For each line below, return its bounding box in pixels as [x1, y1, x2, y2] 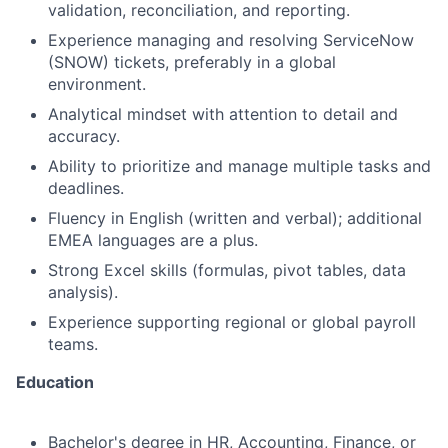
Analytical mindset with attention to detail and [48, 104, 398, 124]
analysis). [48, 282, 118, 302]
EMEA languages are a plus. [48, 230, 258, 250]
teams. [48, 334, 98, 354]
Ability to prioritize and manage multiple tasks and [48, 156, 431, 176]
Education [16, 372, 94, 392]
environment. [48, 74, 146, 94]
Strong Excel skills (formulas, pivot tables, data [48, 260, 406, 280]
